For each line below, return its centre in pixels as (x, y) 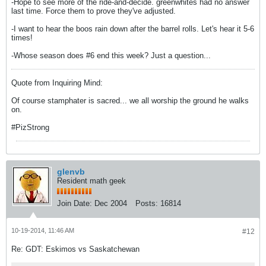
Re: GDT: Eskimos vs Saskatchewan (75, 249)
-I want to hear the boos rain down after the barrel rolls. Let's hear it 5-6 (133, 29)
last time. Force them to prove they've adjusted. (94, 11)
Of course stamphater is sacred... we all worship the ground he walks (130, 101)
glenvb (71, 172)
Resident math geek (91, 181)
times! (22, 38)
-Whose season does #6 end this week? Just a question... (111, 56)
